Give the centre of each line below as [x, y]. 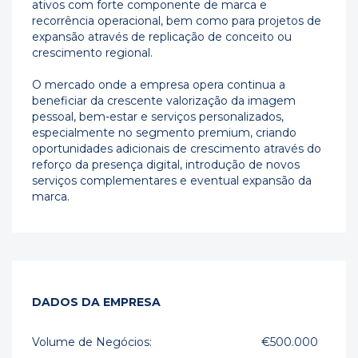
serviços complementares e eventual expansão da [172, 181]
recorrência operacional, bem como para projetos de [177, 21]
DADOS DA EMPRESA [96, 302]
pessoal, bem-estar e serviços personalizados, [158, 117]
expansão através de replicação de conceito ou [162, 37]
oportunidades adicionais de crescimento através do [177, 149]
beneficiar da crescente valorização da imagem [164, 101]
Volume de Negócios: [92, 342]
